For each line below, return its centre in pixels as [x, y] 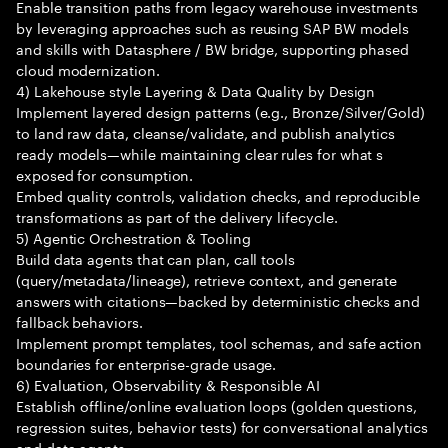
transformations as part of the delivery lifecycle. [177, 216]
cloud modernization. [88, 69]
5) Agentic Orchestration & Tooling [133, 237]
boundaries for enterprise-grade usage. [146, 363]
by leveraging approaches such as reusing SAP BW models [213, 27]
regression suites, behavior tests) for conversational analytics [222, 426]
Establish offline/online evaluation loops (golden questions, [216, 405]
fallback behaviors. [79, 321]
